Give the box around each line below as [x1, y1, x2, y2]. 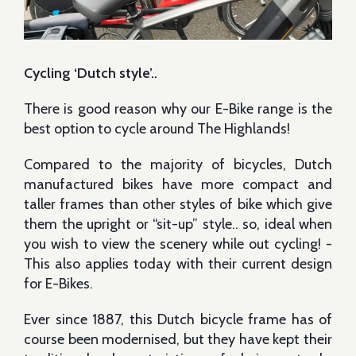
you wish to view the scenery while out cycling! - [24, 235, 332, 253]
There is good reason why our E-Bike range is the [24, 100, 332, 118]
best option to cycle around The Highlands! [24, 120, 290, 137]
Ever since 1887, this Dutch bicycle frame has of [24, 311, 332, 328]
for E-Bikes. [24, 275, 93, 292]
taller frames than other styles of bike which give [24, 195, 332, 213]
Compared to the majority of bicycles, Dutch [24, 156, 332, 173]
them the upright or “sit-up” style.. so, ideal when [24, 215, 332, 233]
